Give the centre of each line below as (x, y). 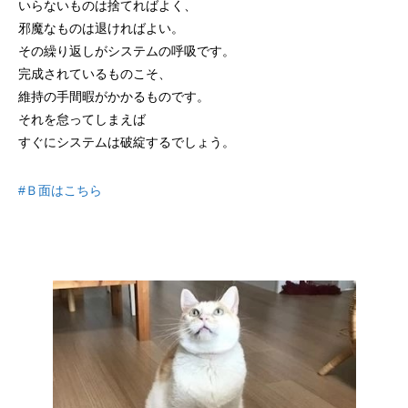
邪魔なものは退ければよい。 (101, 28)
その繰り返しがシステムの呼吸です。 (127, 51)
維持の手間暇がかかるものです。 (114, 97)
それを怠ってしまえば (82, 119)
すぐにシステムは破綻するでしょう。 (127, 142)
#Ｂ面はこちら (60, 190)
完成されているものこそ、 (95, 74)
